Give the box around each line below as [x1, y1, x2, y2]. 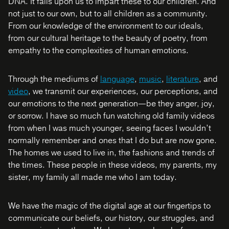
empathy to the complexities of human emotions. [8, 45, 189, 56]
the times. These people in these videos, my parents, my [8, 159, 217, 171]
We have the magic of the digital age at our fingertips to [8, 200, 211, 212]
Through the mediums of [8, 74, 100, 85]
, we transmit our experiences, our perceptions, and [28, 86, 218, 97]
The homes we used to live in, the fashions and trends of [8, 147, 215, 158]
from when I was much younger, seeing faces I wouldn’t [8, 123, 211, 134]
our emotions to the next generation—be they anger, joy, [8, 98, 215, 109]
